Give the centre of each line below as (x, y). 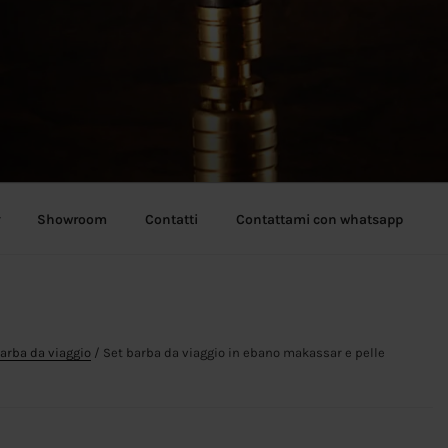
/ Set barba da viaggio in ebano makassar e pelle (237, 352)
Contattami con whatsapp (319, 219)
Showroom (72, 219)
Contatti (171, 219)
